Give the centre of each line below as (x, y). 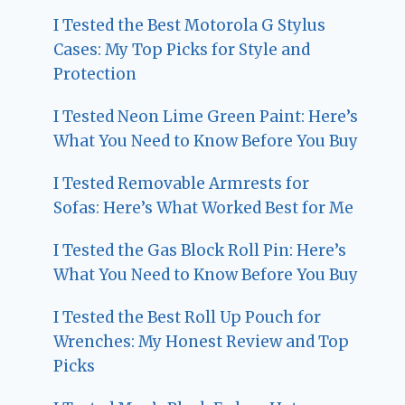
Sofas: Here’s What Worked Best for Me (204, 207)
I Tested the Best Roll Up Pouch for (188, 317)
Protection (95, 74)
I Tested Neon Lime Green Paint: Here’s (206, 116)
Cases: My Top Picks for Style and (182, 49)
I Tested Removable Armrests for (182, 183)
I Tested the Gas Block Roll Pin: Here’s (200, 250)
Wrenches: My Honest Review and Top (202, 341)
